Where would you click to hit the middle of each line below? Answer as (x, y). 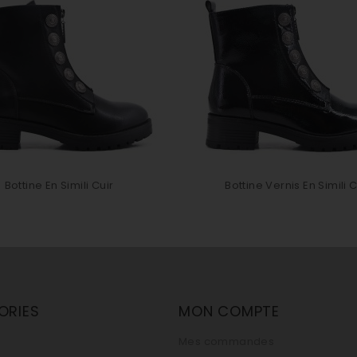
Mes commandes (227, 341)
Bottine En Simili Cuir (59, 185)
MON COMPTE (229, 311)
